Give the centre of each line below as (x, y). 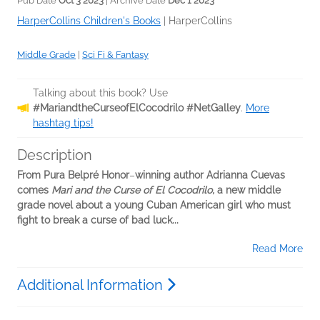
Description (55, 155)
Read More (277, 249)
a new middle (249, 190)
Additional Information (92, 285)
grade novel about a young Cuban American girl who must (154, 205)
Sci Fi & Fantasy (115, 55)
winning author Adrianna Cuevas (210, 175)
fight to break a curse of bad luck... (98, 220)
